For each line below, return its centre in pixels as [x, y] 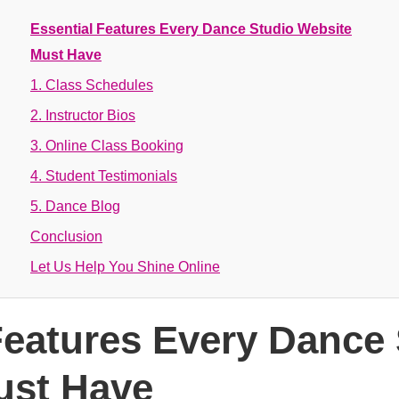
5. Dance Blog [75, 206]
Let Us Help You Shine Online [125, 267]
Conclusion [66, 236]
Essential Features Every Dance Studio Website [191, 29]
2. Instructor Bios [83, 115]
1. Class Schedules [92, 85]
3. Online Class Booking [107, 146]
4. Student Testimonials [104, 176]
